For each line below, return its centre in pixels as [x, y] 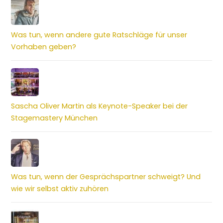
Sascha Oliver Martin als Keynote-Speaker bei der [100, 106]
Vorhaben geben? [44, 47]
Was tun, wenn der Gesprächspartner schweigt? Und [106, 176]
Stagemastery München [55, 118]
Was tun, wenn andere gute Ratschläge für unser [99, 35]
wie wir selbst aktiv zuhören [60, 188]
